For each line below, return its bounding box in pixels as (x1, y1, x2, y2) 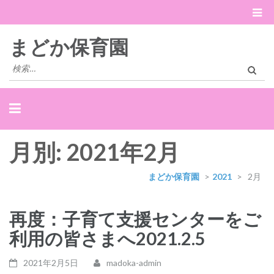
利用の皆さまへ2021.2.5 (9, 228, 206, 249)
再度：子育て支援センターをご (9, 208, 261, 229)
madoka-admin (106, 257, 161, 268)
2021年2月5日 (23, 257, 78, 268)
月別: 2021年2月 (9, 138, 180, 166)
